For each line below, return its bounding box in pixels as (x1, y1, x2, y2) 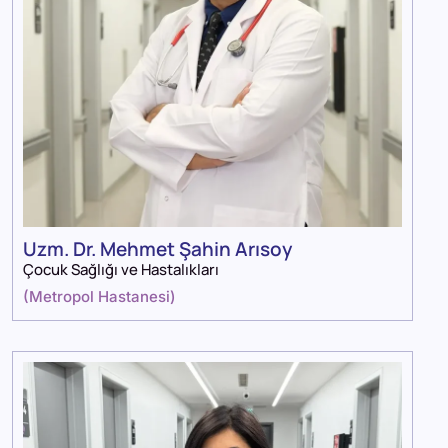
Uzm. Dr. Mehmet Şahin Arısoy (23, 235, 292, 262)
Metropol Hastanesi (29, 286, 170, 306)
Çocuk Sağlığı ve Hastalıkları (23, 258, 219, 280)
